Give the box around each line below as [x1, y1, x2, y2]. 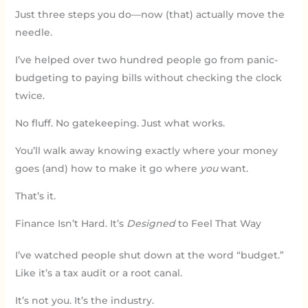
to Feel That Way [175, 217, 261, 230]
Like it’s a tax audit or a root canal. [14, 266, 182, 279]
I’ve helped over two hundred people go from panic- [14, 53, 278, 66]
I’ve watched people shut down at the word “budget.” [14, 248, 284, 261]
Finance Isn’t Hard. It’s [14, 217, 126, 230]
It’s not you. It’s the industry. [14, 294, 154, 307]
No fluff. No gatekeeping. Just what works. [14, 116, 225, 129]
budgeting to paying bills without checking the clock [14, 71, 282, 84]
